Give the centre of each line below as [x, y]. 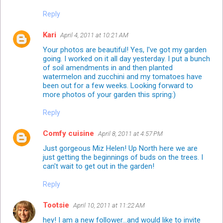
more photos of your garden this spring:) [109, 94]
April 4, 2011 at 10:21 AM [94, 35]
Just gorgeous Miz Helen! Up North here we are [120, 148]
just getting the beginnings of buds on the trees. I [123, 157]
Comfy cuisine [68, 133]
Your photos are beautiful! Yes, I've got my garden [125, 50]
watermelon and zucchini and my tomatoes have [122, 76]
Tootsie [56, 205]
